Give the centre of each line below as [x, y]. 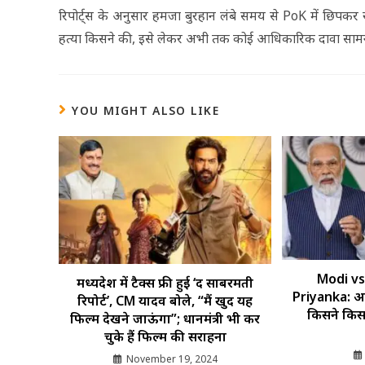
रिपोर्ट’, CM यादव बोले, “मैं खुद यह [165, 300]
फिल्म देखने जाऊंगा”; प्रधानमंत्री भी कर [165, 318]
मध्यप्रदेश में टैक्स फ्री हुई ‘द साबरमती [165, 282]
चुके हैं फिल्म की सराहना [165, 336]
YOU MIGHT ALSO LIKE [146, 110]
